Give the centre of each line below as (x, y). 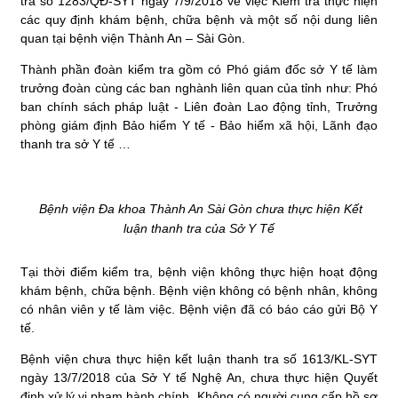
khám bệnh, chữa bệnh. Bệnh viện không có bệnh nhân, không (199, 290)
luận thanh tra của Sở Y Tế (199, 228)
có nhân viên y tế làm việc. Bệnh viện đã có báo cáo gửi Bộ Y (199, 309)
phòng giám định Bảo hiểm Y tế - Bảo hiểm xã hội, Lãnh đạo (199, 125)
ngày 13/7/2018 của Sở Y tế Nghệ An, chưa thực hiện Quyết (199, 377)
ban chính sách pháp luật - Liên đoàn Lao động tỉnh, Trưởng (199, 106)
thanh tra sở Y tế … (76, 143)
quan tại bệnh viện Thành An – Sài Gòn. (133, 38)
